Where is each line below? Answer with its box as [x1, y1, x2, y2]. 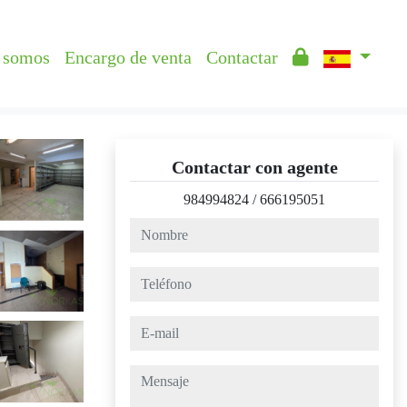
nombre [129, 220, 173, 235]
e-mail [129, 318, 164, 333]
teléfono [129, 269, 175, 284]
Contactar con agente [171, 157, 338, 177]
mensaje [129, 367, 175, 382]
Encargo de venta [64, 47, 192, 67]
